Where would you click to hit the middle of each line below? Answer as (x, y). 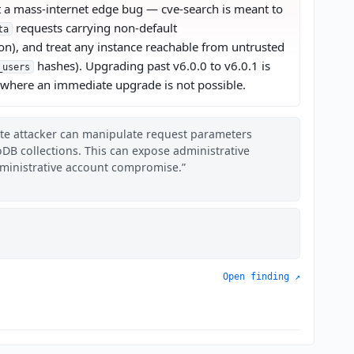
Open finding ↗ (261, 276)
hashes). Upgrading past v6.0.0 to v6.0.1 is (152, 65)
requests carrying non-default (94, 27)
